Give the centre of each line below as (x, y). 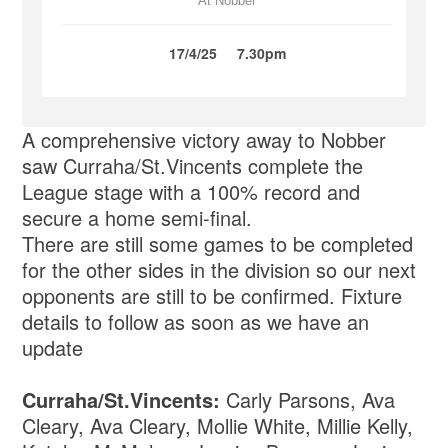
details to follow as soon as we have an (196, 322)
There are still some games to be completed (218, 244)
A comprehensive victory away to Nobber (204, 140)
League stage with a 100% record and (191, 192)
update (53, 348)
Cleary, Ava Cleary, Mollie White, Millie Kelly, (218, 426)
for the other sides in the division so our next (219, 270)
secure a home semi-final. (137, 218)
